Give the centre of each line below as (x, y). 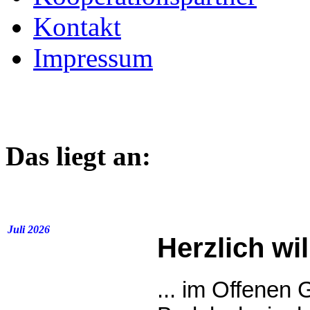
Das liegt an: (78, 156)
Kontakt (77, 27)
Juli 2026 (29, 229)
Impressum (93, 58)
